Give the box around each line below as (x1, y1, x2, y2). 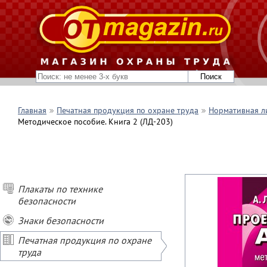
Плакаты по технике (18, 183, 103, 195)
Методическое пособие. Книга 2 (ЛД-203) (18, 116, 173, 127)
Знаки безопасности (18, 215, 104, 226)
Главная (18, 105, 46, 116)
